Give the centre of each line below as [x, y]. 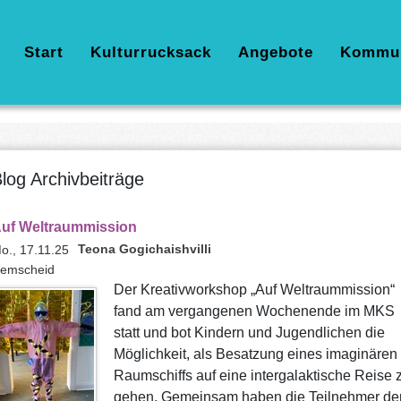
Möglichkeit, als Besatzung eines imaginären [255, 354]
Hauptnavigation [80, 51]
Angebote [276, 52]
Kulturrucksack [151, 52]
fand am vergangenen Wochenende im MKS [254, 311]
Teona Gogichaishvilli [144, 249]
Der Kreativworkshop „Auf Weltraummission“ [254, 290]
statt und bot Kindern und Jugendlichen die [249, 333]
